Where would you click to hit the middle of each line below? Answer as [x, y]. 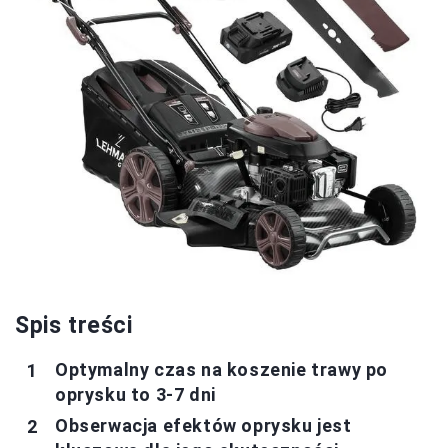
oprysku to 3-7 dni [135, 394]
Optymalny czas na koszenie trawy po [222, 369]
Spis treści [74, 325]
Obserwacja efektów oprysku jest [203, 425]
